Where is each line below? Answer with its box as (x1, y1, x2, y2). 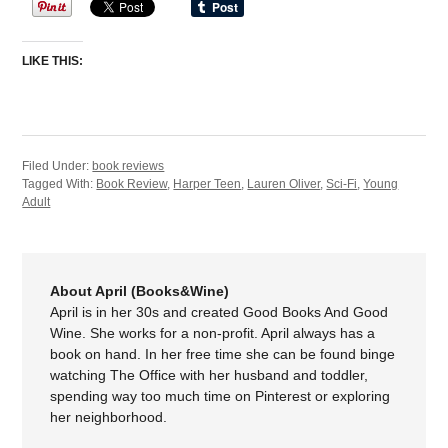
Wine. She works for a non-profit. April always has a (50, 324, 376, 341)
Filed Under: (22, 158, 93, 173)
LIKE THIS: (22, 53, 84, 68)
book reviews (92, 158, 165, 173)
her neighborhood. (50, 408, 168, 425)
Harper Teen (173, 176, 242, 191)
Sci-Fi (326, 176, 358, 191)
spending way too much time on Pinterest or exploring (50, 387, 391, 404)
